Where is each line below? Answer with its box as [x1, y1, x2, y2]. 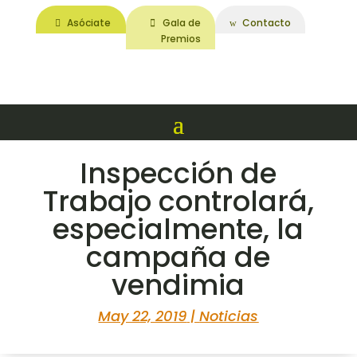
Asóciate [67, 15, 112, 29]
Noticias [199, 306, 259, 327]
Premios [160, 31, 201, 45]
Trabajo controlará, [42, 182, 314, 222]
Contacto [241, 15, 291, 29]
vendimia [112, 265, 245, 305]
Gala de [162, 15, 201, 29]
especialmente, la [53, 210, 304, 249]
